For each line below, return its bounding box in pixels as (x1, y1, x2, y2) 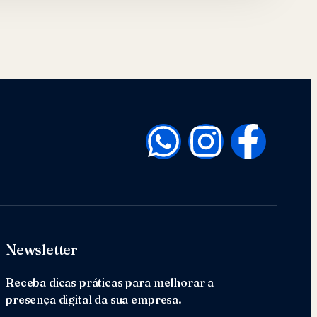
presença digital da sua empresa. (6, 292, 182, 306)
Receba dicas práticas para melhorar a (6, 275, 214, 289)
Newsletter (6, 240, 78, 258)
